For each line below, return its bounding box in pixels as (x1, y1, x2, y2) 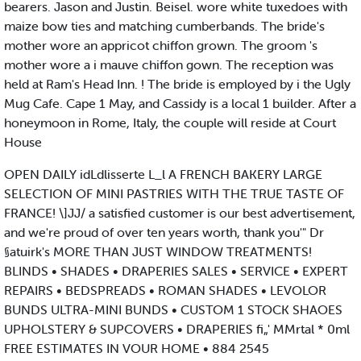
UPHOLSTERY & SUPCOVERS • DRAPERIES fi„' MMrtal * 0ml (4, 321, 350, 338)
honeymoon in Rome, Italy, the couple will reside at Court (4, 114, 336, 131)
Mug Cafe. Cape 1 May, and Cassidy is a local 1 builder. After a (4, 95, 356, 112)
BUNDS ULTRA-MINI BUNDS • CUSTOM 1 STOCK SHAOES (4, 301, 342, 318)
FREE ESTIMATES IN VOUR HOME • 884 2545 (4, 340, 269, 357)
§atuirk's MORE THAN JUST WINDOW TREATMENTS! (4, 243, 312, 260)
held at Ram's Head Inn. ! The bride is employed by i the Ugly (4, 76, 351, 93)
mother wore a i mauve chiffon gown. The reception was (4, 56, 334, 73)
